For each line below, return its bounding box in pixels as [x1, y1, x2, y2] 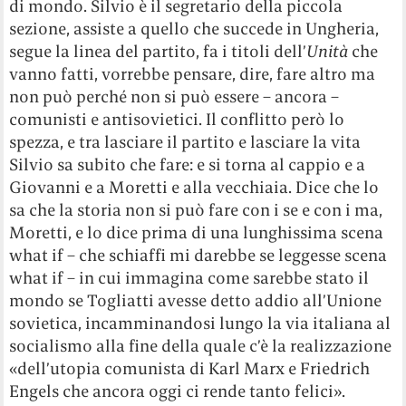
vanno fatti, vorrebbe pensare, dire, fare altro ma [9, 63, 376, 85]
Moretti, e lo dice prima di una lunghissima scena [9, 222, 384, 244]
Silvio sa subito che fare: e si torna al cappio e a [9, 154, 366, 176]
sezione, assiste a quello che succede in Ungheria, [9, 18, 380, 40]
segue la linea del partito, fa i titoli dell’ [9, 41, 307, 63]
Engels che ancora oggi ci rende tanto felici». [9, 381, 346, 402]
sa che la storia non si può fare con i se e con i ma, [9, 199, 383, 221]
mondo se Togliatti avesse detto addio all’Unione [9, 290, 382, 312]
